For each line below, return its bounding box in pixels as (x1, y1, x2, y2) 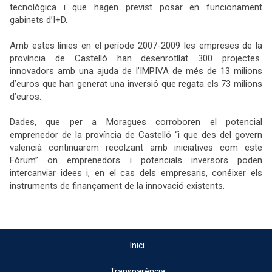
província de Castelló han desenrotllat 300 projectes (10, 53, 262, 64)
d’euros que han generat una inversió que (10, 78, 179, 89)
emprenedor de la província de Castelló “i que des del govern (10, 129, 262, 140)
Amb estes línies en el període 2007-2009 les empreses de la (10, 40, 262, 51)
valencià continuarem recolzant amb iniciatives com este (10, 142, 262, 153)
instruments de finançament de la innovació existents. (10, 180, 225, 191)
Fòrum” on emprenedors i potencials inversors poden (10, 155, 262, 166)
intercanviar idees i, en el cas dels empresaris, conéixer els (10, 168, 262, 178)
